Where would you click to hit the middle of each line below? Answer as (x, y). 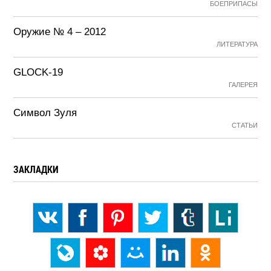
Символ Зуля (45, 113)
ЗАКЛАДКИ (36, 169)
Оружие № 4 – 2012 (60, 32)
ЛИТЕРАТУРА (237, 44)
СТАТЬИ (244, 125)
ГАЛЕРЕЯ (243, 85)
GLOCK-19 (38, 72)
